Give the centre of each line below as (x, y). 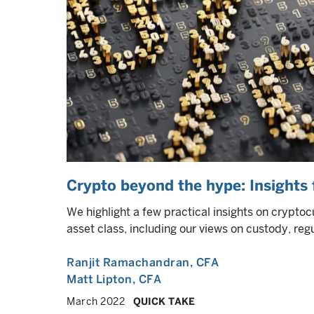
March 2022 (96, 301)
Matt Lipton (100, 279)
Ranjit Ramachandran (128, 262)
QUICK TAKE (164, 301)
